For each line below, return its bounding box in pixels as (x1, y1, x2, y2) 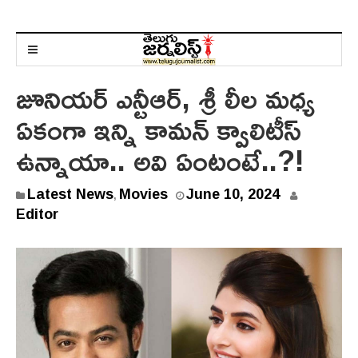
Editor (16, 200, 58, 227)
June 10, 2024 (186, 180, 280, 207)
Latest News (27, 180, 113, 207)
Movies (119, 180, 168, 207)
